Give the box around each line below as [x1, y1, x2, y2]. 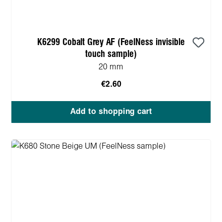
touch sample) [85, 50, 137, 58]
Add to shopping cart [70, 108, 152, 115]
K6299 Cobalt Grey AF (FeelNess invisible [37, 38, 185, 47]
